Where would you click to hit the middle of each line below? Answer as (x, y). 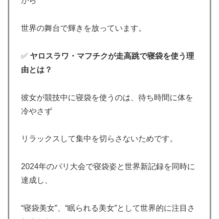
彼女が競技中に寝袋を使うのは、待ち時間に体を (107, 97)
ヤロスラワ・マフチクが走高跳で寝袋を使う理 (112, 56)
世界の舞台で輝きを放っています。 (84, 28)
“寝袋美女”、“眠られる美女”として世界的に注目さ (108, 208)
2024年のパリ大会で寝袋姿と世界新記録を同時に (108, 167)
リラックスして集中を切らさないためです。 (99, 139)
